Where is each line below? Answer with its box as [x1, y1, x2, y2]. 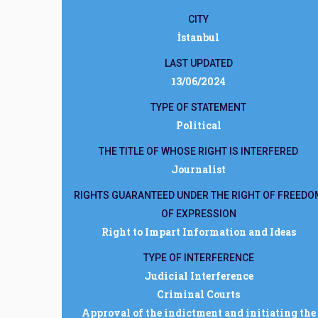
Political [175, 119, 221, 132]
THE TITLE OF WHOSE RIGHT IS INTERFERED [99, 146, 298, 157]
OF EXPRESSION [160, 208, 236, 219]
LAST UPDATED [164, 57, 233, 69]
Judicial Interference [143, 269, 253, 283]
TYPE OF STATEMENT [150, 102, 246, 113]
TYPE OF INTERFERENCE [143, 252, 254, 263]
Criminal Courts [157, 287, 240, 301]
